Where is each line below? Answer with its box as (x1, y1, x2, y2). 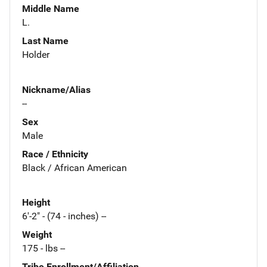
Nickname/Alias (22, 83, 91, 95)
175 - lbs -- (22, 243, 65, 254)
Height (22, 197, 50, 209)
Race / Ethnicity (22, 148, 88, 160)
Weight (22, 229, 52, 241)
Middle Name (22, 2, 79, 14)
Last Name (22, 35, 69, 46)
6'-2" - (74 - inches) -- (22, 210, 106, 222)
